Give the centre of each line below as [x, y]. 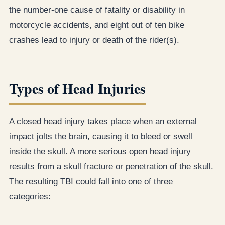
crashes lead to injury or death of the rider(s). [94, 40]
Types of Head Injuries [77, 88]
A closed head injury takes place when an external [103, 121]
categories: [30, 196]
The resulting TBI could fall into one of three [91, 181]
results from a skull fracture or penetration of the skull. [111, 166]
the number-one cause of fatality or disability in [97, 10]
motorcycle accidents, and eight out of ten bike [97, 25]
